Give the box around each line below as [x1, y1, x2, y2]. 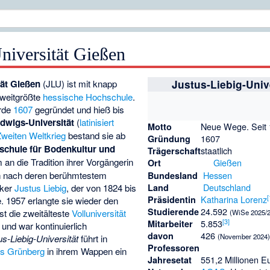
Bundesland [148, 169, 198, 182]
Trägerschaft [148, 145, 201, 157]
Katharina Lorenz [201, 193, 268, 206]
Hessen [203, 169, 233, 182]
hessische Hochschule [43, 90, 133, 104]
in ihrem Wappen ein [45, 245, 127, 258]
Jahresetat [148, 254, 192, 266]
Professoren [148, 242, 200, 254]
